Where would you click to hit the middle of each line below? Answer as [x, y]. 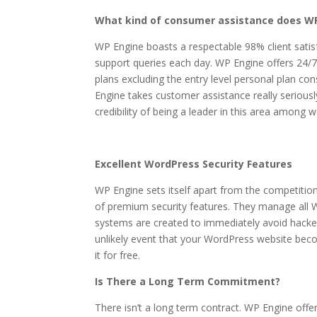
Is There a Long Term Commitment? [188, 282]
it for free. [118, 255]
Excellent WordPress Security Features [194, 164]
